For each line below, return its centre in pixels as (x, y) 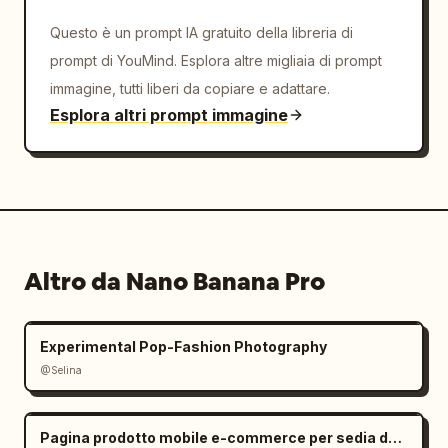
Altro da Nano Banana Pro (174, 281)
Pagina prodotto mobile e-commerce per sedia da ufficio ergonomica (395, 437)
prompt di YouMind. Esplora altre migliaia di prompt (216, 60)
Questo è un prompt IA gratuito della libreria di (201, 32)
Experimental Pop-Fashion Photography (183, 346)
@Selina (61, 370)
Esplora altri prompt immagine (169, 115)
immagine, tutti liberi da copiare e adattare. (190, 88)
